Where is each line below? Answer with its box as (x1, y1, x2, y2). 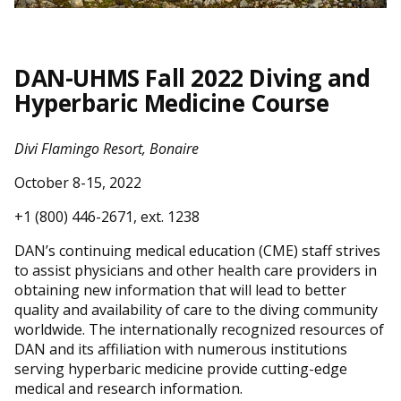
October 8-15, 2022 (14, 172, 141, 192)
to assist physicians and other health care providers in (14, 260, 377, 280)
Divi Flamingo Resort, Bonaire (14, 138, 199, 158)
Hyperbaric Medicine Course (14, 86, 329, 119)
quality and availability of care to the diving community (14, 299, 378, 320)
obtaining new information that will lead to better (14, 279, 346, 300)
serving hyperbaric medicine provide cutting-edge (14, 358, 347, 379)
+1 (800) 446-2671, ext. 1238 (14, 206, 200, 226)
